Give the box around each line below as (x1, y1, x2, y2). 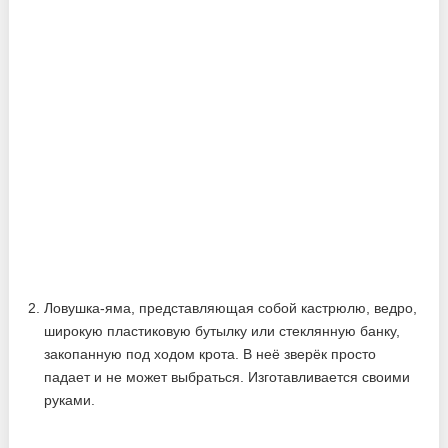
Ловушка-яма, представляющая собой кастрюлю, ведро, (44, 300, 418, 317)
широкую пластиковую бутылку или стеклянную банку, (44, 323, 401, 340)
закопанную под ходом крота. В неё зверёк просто (44, 346, 377, 363)
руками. (44, 392, 96, 409)
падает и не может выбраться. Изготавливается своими (44, 369, 411, 386)
